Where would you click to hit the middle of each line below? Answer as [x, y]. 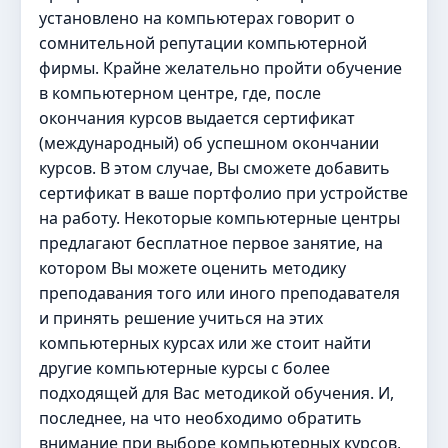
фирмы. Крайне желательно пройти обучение [220, 68]
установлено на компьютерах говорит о [197, 18]
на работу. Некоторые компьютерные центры [219, 218]
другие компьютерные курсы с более [184, 368]
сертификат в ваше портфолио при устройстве [223, 193]
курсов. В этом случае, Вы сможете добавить [214, 168]
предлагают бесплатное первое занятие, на [211, 243]
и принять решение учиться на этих [181, 318]
